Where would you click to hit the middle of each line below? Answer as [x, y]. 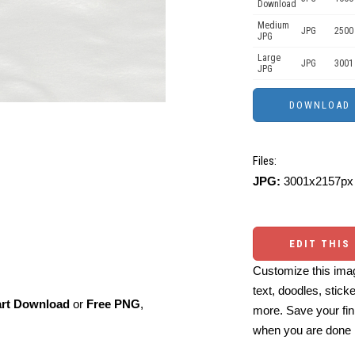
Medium [273, 25]
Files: [265, 161]
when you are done [302, 330]
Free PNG [113, 304]
